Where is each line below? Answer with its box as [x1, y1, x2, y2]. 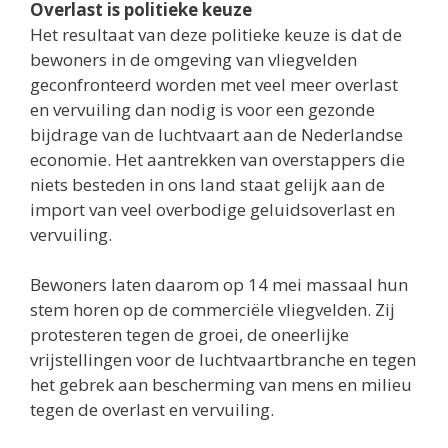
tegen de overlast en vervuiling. [30, 398, 274, 421]
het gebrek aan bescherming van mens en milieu [30, 373, 412, 396]
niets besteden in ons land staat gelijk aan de [30, 172, 385, 196]
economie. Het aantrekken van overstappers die [30, 147, 405, 171]
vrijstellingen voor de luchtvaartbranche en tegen [30, 348, 416, 371]
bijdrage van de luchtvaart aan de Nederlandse [30, 122, 403, 146]
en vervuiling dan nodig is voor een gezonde [30, 97, 375, 121]
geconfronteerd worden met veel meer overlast [30, 72, 398, 96]
